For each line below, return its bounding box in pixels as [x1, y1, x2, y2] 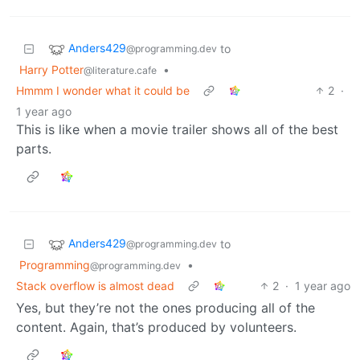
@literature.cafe [84, 63, 157, 76]
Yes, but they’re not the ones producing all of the [16, 299, 315, 316]
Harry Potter [19, 62, 84, 76]
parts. [16, 140, 51, 157]
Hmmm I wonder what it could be [16, 83, 190, 97]
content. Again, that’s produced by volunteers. [16, 318, 297, 335]
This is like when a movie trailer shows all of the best [16, 121, 338, 137]
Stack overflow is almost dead [16, 278, 174, 292]
